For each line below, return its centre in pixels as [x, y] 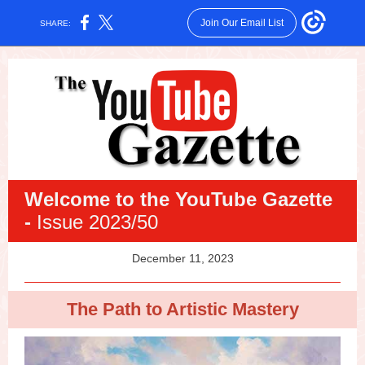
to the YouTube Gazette [221, 199]
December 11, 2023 [182, 258]
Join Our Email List [242, 23]
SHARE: [56, 23]
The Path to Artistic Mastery [182, 309]
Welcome [67, 199]
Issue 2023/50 [97, 222]
